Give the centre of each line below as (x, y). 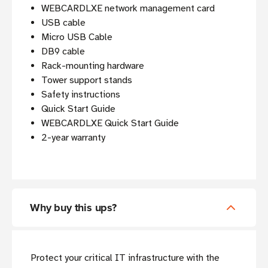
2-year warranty (74, 138)
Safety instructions (81, 95)
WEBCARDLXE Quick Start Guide (110, 124)
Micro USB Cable (77, 37)
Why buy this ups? (73, 208)
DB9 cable (63, 52)
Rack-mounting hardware (93, 66)
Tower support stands (87, 80)
